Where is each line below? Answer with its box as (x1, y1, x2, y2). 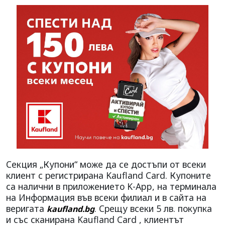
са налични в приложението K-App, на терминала (6, 180, 216, 192)
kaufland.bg (47, 203, 94, 214)
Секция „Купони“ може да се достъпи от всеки (6, 158, 206, 170)
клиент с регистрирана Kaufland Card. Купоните (6, 169, 211, 181)
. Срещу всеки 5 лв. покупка (94, 202, 212, 214)
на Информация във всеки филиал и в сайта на (6, 191, 206, 203)
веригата (6, 202, 47, 214)
